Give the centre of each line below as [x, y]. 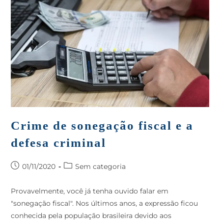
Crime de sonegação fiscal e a [102, 125]
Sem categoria [101, 166]
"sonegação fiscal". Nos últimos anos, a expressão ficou [105, 203]
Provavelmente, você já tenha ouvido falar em [90, 191]
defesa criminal [59, 142]
